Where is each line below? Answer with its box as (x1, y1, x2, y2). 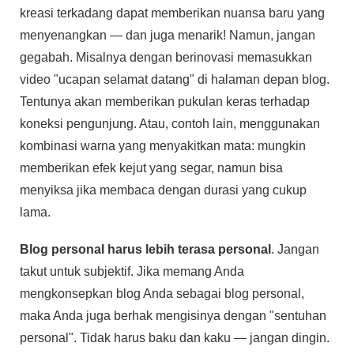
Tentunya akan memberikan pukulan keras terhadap (20, 94, 310, 108)
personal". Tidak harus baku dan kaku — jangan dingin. (20, 330, 330, 345)
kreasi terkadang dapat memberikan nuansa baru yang (20, 6, 325, 20)
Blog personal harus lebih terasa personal (20, 242, 271, 256)
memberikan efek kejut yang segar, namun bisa (20, 160, 283, 175)
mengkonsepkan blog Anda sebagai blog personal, (20, 286, 304, 300)
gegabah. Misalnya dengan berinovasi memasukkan (20, 50, 312, 64)
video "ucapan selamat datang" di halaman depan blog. (20, 72, 330, 86)
